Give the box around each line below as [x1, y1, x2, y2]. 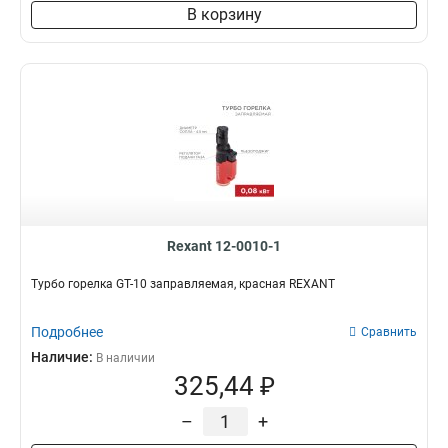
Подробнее [31, 324, 103, 340]
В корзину [186, 5, 262, 24]
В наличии [96, 351, 155, 365]
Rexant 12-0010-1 [167, 238, 281, 254]
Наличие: [31, 349, 96, 365]
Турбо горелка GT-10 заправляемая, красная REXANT [31, 277, 335, 291]
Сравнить [361, 325, 417, 339]
